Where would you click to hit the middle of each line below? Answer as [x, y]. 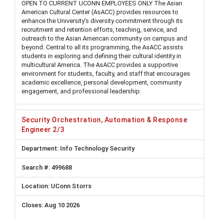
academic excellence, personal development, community [101, 82]
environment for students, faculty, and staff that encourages [106, 74]
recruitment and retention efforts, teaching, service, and [99, 30]
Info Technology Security [97, 149]
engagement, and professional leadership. [81, 91]
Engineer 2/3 [43, 129]
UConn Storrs [71, 186]
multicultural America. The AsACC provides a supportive [100, 65]
